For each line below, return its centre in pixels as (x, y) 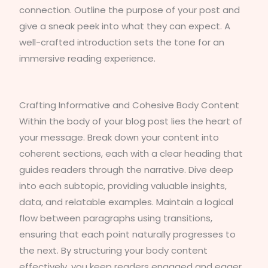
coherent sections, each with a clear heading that (131, 153)
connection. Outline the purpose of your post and (130, 10)
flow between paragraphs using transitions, (116, 218)
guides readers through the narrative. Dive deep (127, 169)
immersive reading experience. (88, 58)
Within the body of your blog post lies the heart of (131, 121)
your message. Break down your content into (119, 137)
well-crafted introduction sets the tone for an (122, 42)
